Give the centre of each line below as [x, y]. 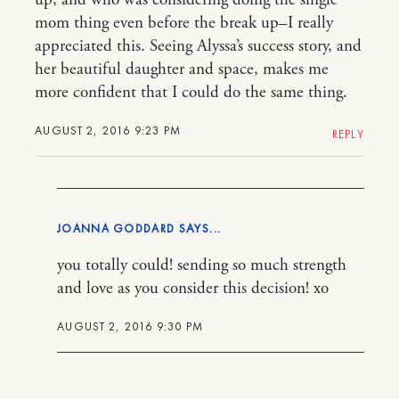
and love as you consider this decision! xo [193, 288]
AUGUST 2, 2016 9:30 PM [130, 326]
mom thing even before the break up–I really [184, 23]
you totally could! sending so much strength [202, 265]
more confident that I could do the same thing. [191, 92]
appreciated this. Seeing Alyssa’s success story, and [198, 46]
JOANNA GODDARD [116, 228]
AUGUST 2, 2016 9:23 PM [108, 130]
